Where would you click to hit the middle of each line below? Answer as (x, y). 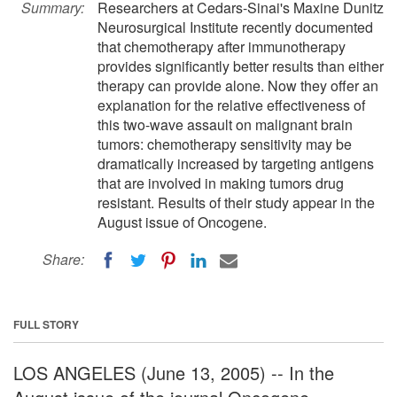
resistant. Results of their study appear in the (236, 202)
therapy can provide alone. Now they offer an (238, 86)
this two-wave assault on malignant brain (225, 125)
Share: (63, 259)
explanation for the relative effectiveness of (231, 105)
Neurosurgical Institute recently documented (235, 27)
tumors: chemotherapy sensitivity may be (225, 144)
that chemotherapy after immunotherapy (222, 47)
